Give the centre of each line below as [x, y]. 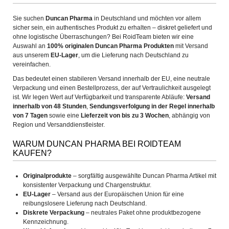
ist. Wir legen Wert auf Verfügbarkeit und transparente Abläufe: [99, 97]
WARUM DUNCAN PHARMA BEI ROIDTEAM [97, 144]
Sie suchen [29, 18]
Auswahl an [30, 46]
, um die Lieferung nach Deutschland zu [133, 55]
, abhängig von [189, 116]
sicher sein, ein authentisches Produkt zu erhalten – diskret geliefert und [112, 28]
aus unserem [32, 55]
